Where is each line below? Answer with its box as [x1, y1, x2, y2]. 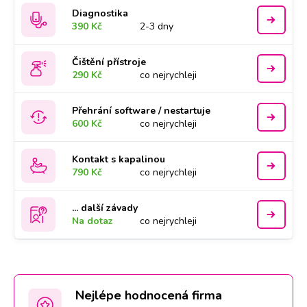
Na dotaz [72, 214, 114, 228]
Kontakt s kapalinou [72, 153, 166, 166]
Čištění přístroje [72, 56, 147, 69]
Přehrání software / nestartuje [72, 104, 211, 117]
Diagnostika [72, 7, 129, 20]
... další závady [72, 201, 138, 214]
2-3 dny [140, 20, 174, 33]
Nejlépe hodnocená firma [75, 287, 222, 304]
